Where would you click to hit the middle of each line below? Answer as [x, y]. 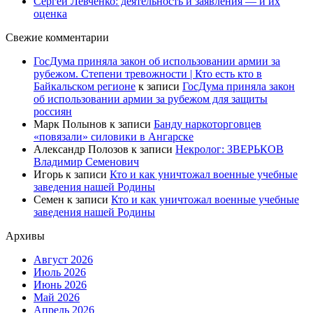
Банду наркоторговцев [208, 124]
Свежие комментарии [57, 38]
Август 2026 [63, 260]
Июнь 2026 [60, 285]
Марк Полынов [70, 124]
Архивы [25, 236]
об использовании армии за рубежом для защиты [151, 99]
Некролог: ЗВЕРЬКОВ [230, 150]
